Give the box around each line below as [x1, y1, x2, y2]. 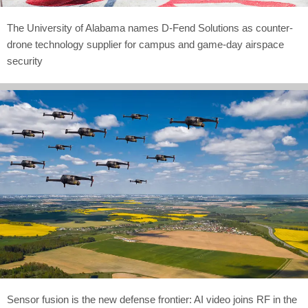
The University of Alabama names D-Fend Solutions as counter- [7, 22, 293, 34]
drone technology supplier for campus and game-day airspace [7, 38, 284, 51]
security [7, 55, 43, 67]
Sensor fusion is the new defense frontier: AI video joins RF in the [7, 294, 297, 306]
